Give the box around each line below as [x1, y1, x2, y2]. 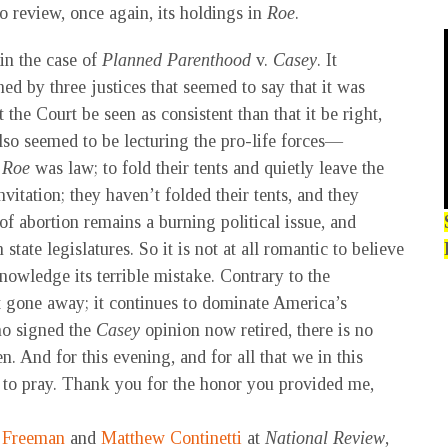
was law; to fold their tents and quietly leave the [30, 158, 384, 178]
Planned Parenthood [97, 50, 251, 70]
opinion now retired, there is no [140, 320, 373, 340]
